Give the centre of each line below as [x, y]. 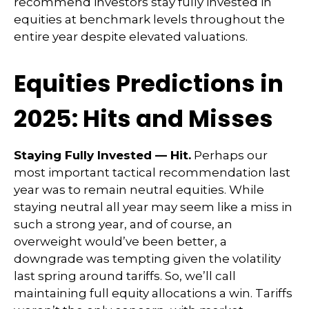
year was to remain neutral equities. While [139, 190]
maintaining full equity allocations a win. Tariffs [153, 293]
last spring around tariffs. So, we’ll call [125, 276]
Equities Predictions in [149, 83]
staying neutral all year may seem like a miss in [153, 207]
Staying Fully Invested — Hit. [102, 155]
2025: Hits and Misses [143, 119]
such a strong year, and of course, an [123, 224]
